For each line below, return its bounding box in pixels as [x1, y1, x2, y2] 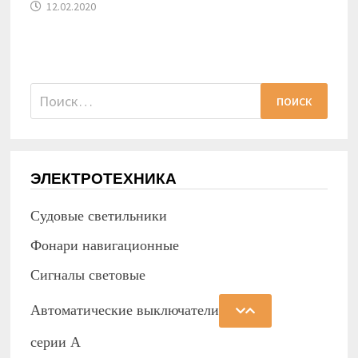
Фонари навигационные [30, 237, 180, 254]
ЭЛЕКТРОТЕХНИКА [30, 170, 177, 188]
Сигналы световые [30, 267, 146, 284]
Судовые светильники [30, 208, 168, 225]
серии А [30, 334, 82, 351]
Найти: [30, 84, 74, 103]
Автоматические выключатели [30, 302, 220, 319]
